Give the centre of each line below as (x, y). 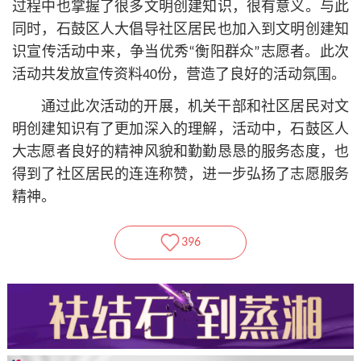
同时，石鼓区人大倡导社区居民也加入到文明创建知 (180, 30)
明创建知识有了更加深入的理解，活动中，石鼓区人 (180, 130)
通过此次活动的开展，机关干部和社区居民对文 (195, 107)
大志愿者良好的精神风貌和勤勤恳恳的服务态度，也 (180, 152)
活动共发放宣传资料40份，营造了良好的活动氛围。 (179, 75)
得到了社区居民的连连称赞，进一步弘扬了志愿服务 (180, 175)
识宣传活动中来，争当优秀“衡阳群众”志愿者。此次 (180, 52)
